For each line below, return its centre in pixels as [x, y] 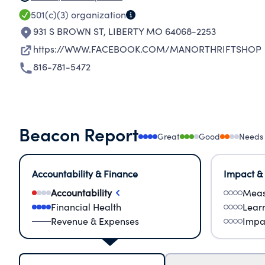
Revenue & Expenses [95, 221]
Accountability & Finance [85, 174]
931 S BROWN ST [68, 31]
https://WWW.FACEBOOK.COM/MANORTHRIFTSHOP [147, 49]
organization [97, 14]
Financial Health [86, 207]
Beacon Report [79, 134]
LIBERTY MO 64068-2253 [162, 31]
